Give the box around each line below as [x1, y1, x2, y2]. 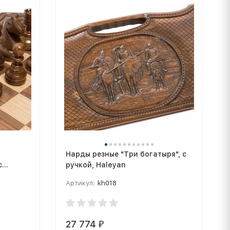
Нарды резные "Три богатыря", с [65, 150, 186, 158]
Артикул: [65, 179, 95, 187]
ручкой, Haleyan [65, 161, 126, 169]
